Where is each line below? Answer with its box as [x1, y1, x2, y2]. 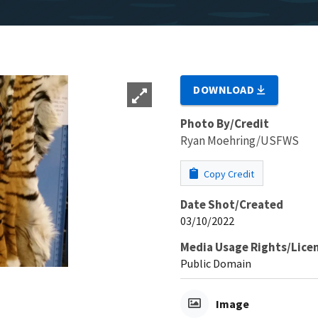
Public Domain [180, 256, 251, 270]
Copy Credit [202, 167, 254, 180]
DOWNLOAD [193, 82, 258, 97]
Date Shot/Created [180, 196, 283, 212]
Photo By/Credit [180, 115, 269, 131]
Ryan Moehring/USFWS [180, 132, 299, 148]
